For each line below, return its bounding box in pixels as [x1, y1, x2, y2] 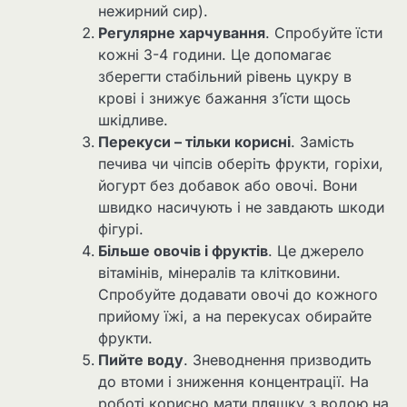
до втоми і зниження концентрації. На [98, 372, 369, 391]
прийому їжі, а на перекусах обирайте [98, 306, 372, 325]
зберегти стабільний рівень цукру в [98, 66, 352, 85]
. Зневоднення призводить [184, 350, 372, 369]
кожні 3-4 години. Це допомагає [98, 45, 332, 64]
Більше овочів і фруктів [98, 241, 268, 260]
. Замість [291, 132, 354, 151]
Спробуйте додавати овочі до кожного [98, 284, 378, 303]
